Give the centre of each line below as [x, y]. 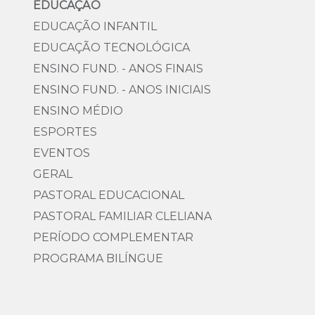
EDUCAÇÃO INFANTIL [95, 26]
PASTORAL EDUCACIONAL [109, 195]
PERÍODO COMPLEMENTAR [113, 237]
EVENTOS [62, 153]
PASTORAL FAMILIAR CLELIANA [122, 216]
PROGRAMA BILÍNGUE [98, 258]
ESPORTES [65, 132]
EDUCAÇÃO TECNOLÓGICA [111, 47]
